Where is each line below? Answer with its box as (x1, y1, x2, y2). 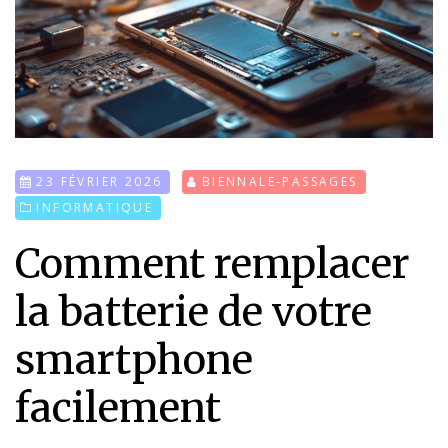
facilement (15, 382, 221, 433)
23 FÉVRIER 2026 (36, 172, 163, 190)
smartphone (15, 334, 253, 385)
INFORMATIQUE (36, 198, 154, 216)
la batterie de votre (15, 286, 372, 337)
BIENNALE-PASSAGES (201, 172, 358, 190)
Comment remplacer (15, 238, 410, 289)
